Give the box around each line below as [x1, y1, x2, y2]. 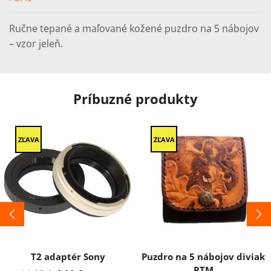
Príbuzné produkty [73, 90, 198, 109]
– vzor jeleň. [9, 37, 63, 51]
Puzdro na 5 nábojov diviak [142, 250, 265, 263]
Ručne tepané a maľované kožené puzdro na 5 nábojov [9, 22, 259, 36]
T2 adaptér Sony [30, 250, 105, 263]
